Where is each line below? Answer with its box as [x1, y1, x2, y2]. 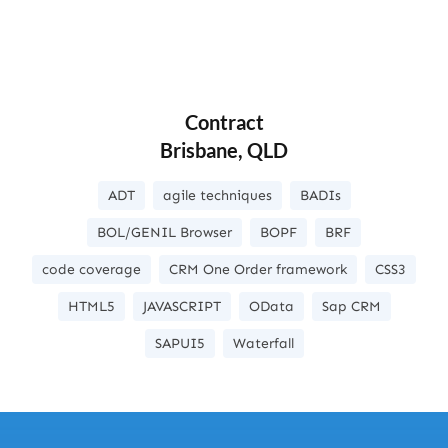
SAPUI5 [154, 335, 205, 352]
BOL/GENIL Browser [97, 224, 232, 241]
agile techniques [162, 187, 272, 204]
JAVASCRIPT [142, 298, 221, 315]
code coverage [42, 261, 141, 278]
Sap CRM [321, 298, 381, 315]
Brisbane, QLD [160, 138, 288, 162]
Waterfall [232, 335, 294, 352]
